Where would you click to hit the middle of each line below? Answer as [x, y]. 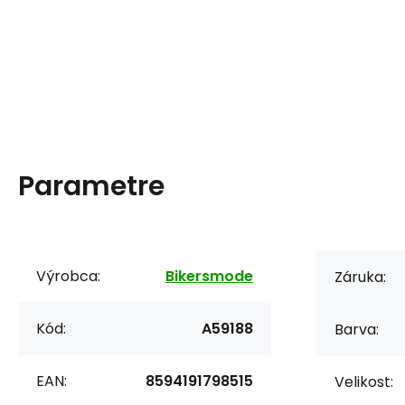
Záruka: [360, 277]
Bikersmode [209, 276]
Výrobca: [68, 276]
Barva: [357, 329]
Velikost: [364, 381]
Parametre [91, 186]
